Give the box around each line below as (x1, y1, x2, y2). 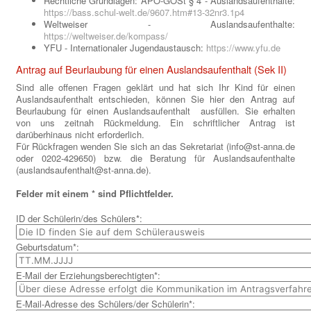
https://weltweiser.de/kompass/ (44, 29, 168, 43)
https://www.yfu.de (206, 41, 280, 55)
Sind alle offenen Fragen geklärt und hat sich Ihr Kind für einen (16, 81, 295, 94)
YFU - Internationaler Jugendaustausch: (44, 41, 206, 55)
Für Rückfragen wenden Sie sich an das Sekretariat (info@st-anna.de (16, 140, 295, 153)
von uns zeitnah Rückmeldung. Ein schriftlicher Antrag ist (16, 116, 295, 130)
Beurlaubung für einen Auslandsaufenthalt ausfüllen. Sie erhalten (16, 104, 295, 118)
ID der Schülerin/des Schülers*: (16, 212, 145, 226)
